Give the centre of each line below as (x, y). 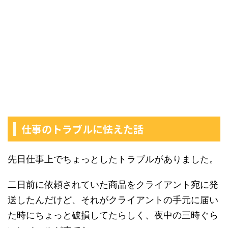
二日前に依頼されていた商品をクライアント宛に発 (113, 184)
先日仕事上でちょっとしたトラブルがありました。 (113, 159)
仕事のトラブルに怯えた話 (82, 129)
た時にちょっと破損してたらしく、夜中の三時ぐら (113, 215)
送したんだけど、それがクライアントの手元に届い (113, 200)
